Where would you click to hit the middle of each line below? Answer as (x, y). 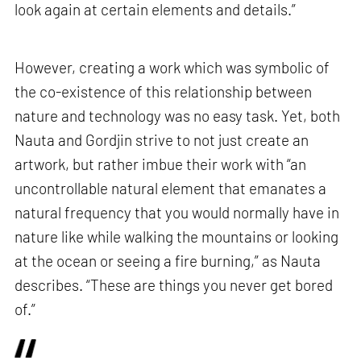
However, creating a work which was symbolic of (172, 67)
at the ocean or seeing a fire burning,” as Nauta (168, 260)
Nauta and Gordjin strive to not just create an (162, 139)
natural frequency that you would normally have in (177, 212)
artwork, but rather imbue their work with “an (161, 164)
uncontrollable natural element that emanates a (171, 188)
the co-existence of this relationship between (164, 91)
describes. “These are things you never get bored (174, 284)
